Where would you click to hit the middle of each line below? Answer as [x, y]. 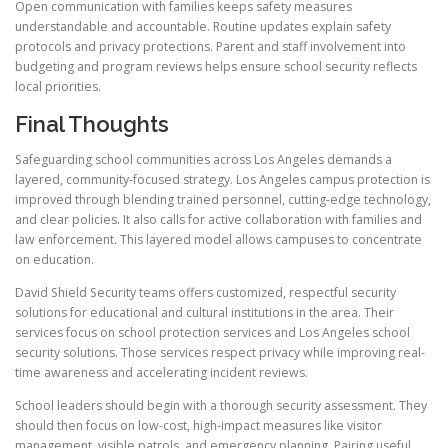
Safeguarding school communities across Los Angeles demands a [203, 159]
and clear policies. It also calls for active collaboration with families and [218, 219]
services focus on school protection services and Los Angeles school [212, 332]
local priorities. [58, 87]
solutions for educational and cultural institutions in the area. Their [204, 312]
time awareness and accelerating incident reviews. [161, 372]
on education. [54, 259]
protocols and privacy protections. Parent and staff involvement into [210, 47]
